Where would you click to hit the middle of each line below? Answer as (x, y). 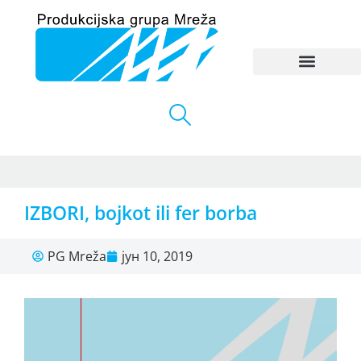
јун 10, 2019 (157, 257)
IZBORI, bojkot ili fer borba (141, 213)
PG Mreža (77, 257)
